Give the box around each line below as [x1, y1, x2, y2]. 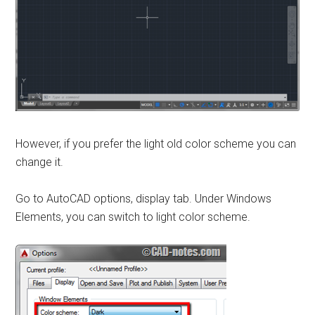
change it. [15, 155, 64, 169]
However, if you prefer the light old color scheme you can [15, 136, 297, 150]
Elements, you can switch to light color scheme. [15, 210, 251, 224]
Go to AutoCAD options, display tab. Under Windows [15, 191, 272, 205]
